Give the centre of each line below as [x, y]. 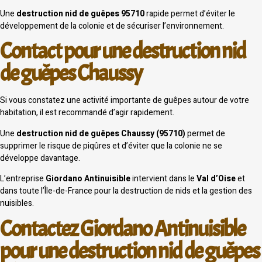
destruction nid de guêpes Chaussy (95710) [101, 133]
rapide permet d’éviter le [190, 14]
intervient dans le [163, 179]
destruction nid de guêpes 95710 [80, 14]
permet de [205, 133]
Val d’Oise [216, 179]
